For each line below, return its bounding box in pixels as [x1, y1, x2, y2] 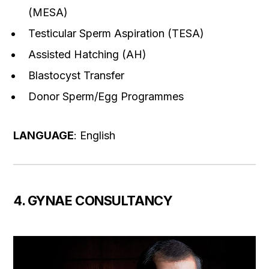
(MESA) [28, 5, 68, 19]
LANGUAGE [13, 128, 74, 142]
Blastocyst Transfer [28, 68, 124, 82]
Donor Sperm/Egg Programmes [28, 89, 184, 103]
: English [74, 128, 115, 142]
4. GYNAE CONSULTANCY [13, 192, 173, 208]
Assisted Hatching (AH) [28, 47, 147, 61]
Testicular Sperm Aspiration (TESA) [28, 26, 204, 40]
